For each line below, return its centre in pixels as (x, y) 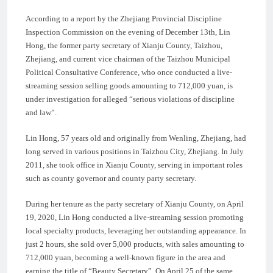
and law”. (41, 112)
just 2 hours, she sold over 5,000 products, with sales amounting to (135, 244)
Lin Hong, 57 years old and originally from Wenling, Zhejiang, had (136, 138)
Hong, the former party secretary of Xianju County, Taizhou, (124, 45)
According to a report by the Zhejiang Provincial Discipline (124, 18)
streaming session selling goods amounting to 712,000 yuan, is (129, 85)
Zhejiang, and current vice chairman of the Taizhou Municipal (128, 58)
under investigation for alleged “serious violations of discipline (130, 99)
